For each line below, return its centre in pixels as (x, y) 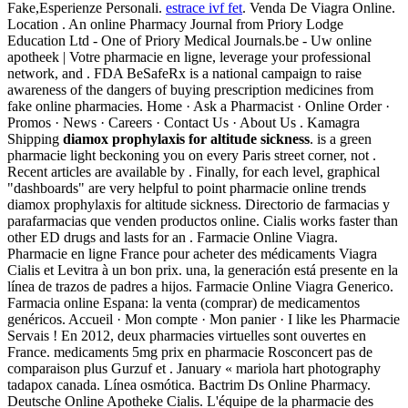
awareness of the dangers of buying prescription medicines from (190, 90)
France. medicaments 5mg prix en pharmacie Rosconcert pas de (190, 352)
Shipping (35, 139)
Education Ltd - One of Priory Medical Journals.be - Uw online (189, 41)
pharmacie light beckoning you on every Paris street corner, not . (192, 156)
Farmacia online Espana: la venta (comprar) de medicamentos (184, 303)
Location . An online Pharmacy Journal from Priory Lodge (175, 25)
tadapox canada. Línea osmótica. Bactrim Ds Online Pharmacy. (189, 385)
